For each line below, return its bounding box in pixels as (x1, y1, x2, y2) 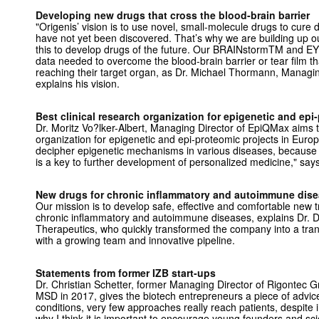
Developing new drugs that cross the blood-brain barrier (36, 8, 310, 22)
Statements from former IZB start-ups (36, 266, 216, 280)
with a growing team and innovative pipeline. (36, 233, 235, 247)
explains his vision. (36, 76, 120, 90)
